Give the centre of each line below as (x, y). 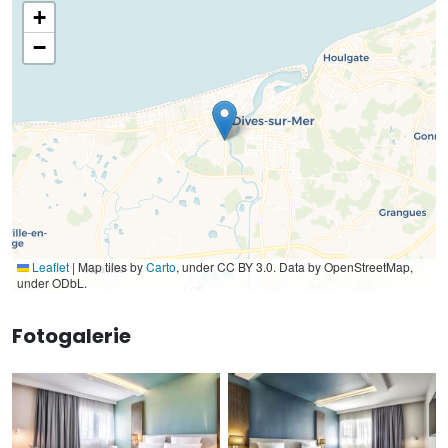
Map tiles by (110, 266)
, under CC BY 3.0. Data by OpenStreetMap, (294, 266)
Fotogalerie (71, 335)
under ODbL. (52, 282)
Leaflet (49, 266)
